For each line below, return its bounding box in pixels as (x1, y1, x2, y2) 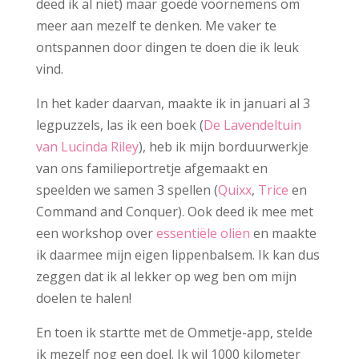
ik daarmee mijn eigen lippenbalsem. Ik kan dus (35, 246, 320, 264)
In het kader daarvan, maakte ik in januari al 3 (35, 95, 310, 113)
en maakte (249, 224, 317, 243)
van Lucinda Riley (35, 138, 139, 156)
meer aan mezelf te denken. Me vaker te (35, 17, 276, 35)
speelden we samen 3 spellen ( (35, 181, 218, 200)
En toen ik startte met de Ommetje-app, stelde (35, 324, 313, 342)
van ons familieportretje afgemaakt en (35, 159, 268, 178)
